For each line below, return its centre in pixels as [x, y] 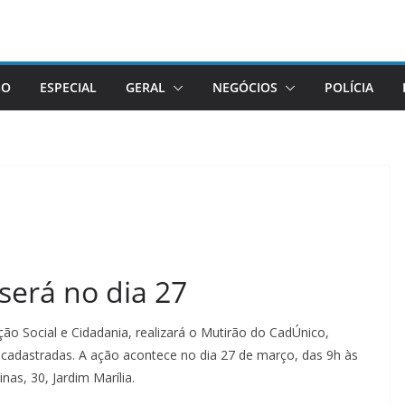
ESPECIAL [68, 87]
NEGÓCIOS [245, 87]
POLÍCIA [349, 87]
